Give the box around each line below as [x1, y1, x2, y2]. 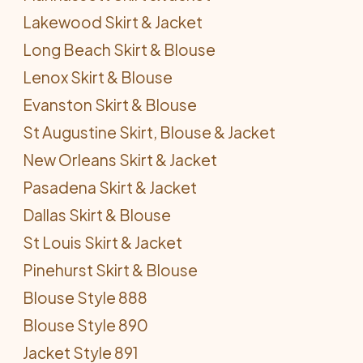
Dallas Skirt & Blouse [23, 205, 171, 224]
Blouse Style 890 [23, 315, 148, 335]
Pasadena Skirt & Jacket [23, 177, 197, 197]
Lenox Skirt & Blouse [23, 67, 173, 87]
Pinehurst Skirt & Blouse [23, 260, 198, 280]
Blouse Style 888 [23, 288, 147, 307]
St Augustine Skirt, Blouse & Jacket [23, 122, 275, 142]
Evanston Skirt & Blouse [23, 95, 197, 114]
